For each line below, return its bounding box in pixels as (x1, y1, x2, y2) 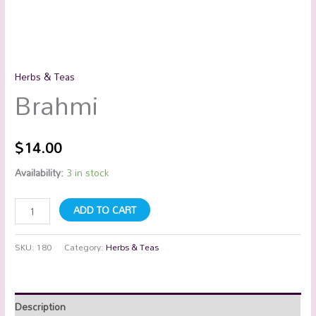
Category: (64, 238, 107, 255)
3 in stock (66, 162, 109, 182)
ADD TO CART (73, 200, 137, 219)
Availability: (15, 162, 64, 182)
